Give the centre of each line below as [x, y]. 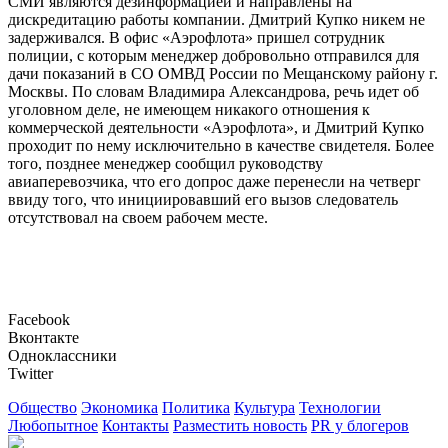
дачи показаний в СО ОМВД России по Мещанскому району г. [223, 74]
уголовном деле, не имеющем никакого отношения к [189, 110]
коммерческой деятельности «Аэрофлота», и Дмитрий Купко [216, 128]
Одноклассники [62, 356]
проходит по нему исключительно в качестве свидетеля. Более [221, 146]
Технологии [340, 408]
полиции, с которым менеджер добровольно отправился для [213, 56]
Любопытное [53, 426]
